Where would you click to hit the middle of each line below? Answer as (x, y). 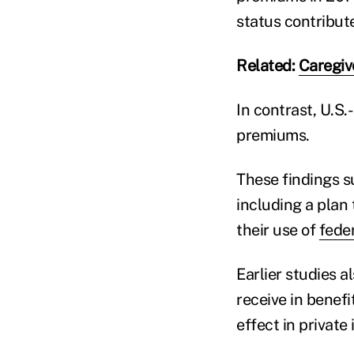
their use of (278, 230)
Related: (267, 66)
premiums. (273, 135)
